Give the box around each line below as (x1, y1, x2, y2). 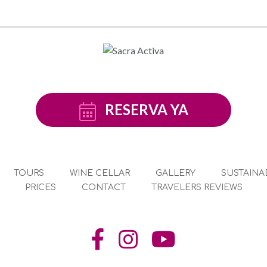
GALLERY (156, 168, 195, 178)
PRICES (24, 182, 56, 192)
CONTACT (81, 182, 126, 192)
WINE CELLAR (70, 168, 130, 178)
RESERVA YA (104, 100, 188, 118)
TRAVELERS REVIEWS (151, 182, 243, 192)
